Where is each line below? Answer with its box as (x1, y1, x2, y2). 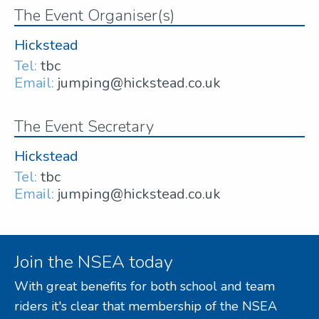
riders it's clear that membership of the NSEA (14, 297, 277, 315)
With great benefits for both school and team (14, 277, 275, 295)
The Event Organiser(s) (14, 5, 174, 27)
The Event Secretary (14, 116, 154, 138)
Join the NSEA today (14, 249, 173, 274)
